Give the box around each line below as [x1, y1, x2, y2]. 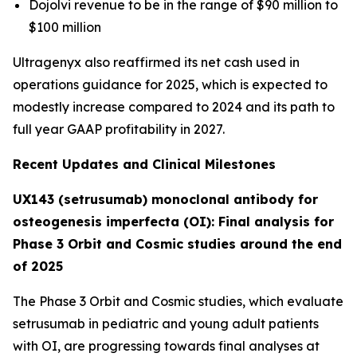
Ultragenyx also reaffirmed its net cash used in [13, 54, 300, 70]
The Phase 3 [13, 293, 89, 309]
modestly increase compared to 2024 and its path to [13, 99, 335, 115]
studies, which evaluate [195, 293, 343, 309]
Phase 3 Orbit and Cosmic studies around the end [13, 236, 342, 252]
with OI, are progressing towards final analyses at [13, 338, 320, 354]
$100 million [29, 19, 101, 35]
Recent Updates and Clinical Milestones [13, 156, 276, 172]
